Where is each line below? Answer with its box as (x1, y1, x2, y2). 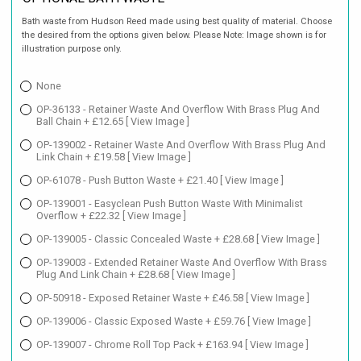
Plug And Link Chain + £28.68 (36, 268, 172, 281)
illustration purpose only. (22, 44, 122, 55)
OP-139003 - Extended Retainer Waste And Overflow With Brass (36, 256, 327, 269)
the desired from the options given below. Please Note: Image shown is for (22, 30, 327, 41)
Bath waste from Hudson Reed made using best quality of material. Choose (22, 16, 333, 27)
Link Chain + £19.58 (36, 151, 127, 164)
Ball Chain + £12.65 (36, 115, 126, 128)
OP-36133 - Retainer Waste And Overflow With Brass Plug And (36, 103, 320, 116)
